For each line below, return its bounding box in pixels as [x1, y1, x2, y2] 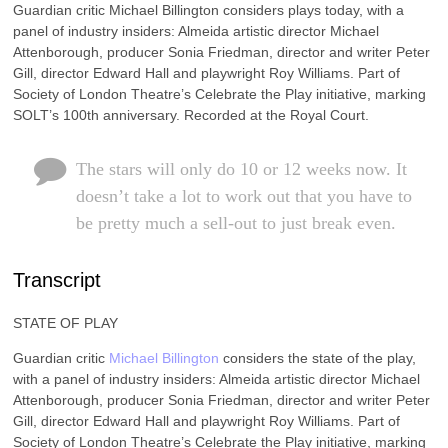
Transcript [13, 268, 102, 291]
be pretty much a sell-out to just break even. [75, 212, 396, 233]
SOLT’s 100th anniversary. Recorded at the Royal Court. [13, 106, 370, 123]
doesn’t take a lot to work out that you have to [75, 185, 412, 206]
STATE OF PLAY [13, 314, 119, 331]
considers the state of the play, [219, 349, 417, 366]
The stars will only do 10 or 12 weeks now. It [75, 158, 407, 179]
